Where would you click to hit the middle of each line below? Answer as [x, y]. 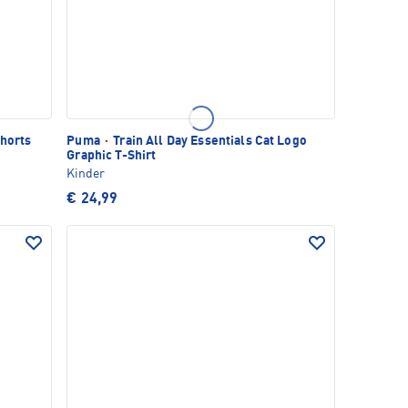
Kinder [86, 173]
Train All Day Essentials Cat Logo [209, 141]
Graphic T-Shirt [112, 155]
